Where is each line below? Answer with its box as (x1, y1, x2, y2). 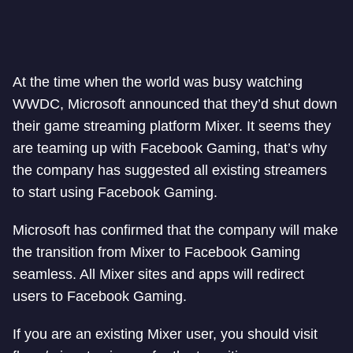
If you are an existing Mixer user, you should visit (13, 326, 318, 342)
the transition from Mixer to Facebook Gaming (13, 244, 300, 260)
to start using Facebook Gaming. (13, 184, 217, 200)
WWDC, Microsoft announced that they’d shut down (13, 96, 337, 112)
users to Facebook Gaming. (13, 288, 187, 304)
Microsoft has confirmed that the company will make (13, 222, 338, 238)
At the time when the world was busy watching (13, 74, 303, 90)
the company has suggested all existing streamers (13, 162, 327, 178)
